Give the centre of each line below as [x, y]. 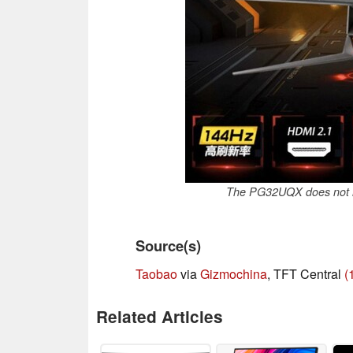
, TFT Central [306, 273]
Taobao [156, 273]
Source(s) [168, 245]
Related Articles [160, 316]
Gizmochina [234, 273]
